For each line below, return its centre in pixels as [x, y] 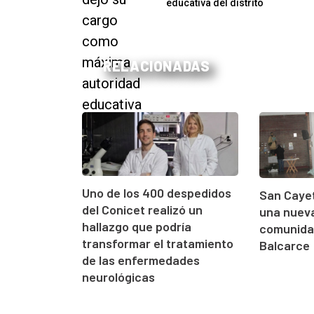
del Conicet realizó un [142, 209]
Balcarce [285, 245]
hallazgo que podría [137, 226]
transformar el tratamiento [158, 243]
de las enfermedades [141, 260]
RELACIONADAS [157, 66]
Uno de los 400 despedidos [157, 192]
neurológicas [118, 277]
